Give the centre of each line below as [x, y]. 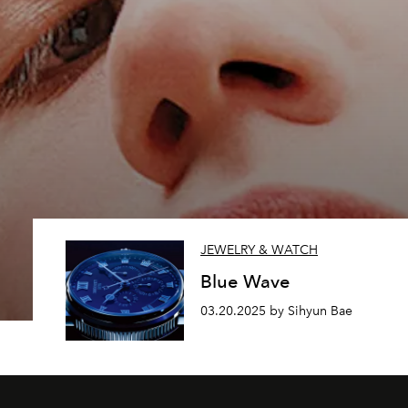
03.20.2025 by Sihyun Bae [276, 311]
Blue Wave [245, 282]
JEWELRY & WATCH [259, 250]
